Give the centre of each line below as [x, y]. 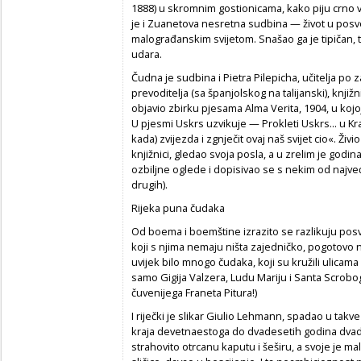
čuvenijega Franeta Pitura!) [194, 292]
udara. [147, 54]
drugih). [149, 184]
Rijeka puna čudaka [178, 207]
